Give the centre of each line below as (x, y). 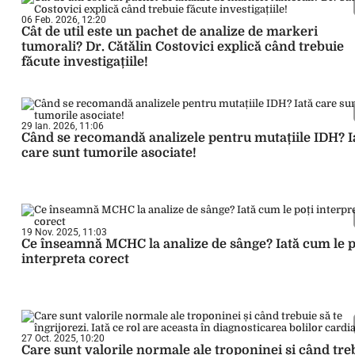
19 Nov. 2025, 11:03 (64, 232)
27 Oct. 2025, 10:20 (63, 338)
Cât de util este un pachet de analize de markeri (170, 32)
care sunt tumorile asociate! (109, 153)
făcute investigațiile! (85, 62)
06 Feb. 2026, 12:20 (64, 20)
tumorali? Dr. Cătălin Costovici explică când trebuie (183, 47)
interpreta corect (75, 259)
